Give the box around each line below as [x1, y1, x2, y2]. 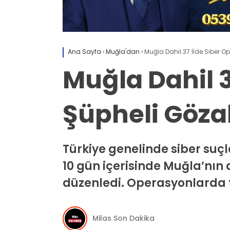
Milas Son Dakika [92, 213, 155, 224]
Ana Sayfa [68, 47, 101, 56]
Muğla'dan [106, 47, 140, 56]
